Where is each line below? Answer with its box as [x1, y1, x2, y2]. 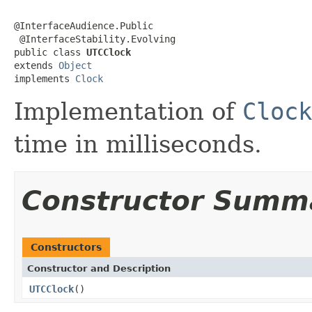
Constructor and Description [27, 263, 171, 274]
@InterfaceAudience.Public [14, 19, 153, 31]
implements [14, 72, 75, 84]
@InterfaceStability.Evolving [14, 33, 175, 45]
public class [14, 46, 86, 58]
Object [58, 59, 92, 71]
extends [14, 59, 58, 71]
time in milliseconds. [14, 130, 262, 158]
